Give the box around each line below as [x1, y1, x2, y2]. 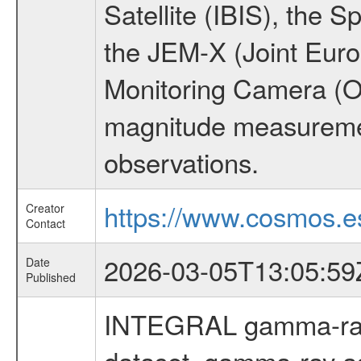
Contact [25, 215, 65, 231]
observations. [103, 143, 259, 180]
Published [25, 269, 76, 285]
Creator [25, 200, 64, 216]
